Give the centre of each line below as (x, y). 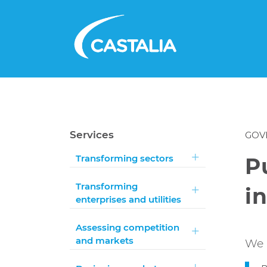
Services (92, 135)
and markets (105, 240)
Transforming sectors (125, 158)
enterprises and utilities (129, 199)
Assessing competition (128, 227)
